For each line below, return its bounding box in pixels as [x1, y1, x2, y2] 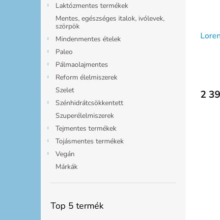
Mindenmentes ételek [55, 34, 121, 44]
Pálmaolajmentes [55, 59, 108, 69]
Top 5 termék [51, 199, 104, 212]
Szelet [55, 85, 74, 95]
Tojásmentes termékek [55, 136, 124, 146]
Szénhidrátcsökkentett [55, 98, 123, 108]
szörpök [55, 21, 80, 31]
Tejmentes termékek [55, 123, 116, 133]
